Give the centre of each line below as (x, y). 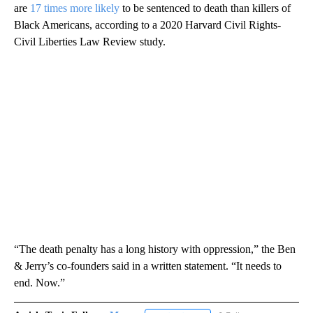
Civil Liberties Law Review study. (90, 41)
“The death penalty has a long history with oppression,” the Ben (155, 249)
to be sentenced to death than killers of (205, 8)
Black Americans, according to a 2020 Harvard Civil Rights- (147, 24)
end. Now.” (39, 282)
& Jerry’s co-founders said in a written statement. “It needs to (148, 265)
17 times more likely (75, 8)
